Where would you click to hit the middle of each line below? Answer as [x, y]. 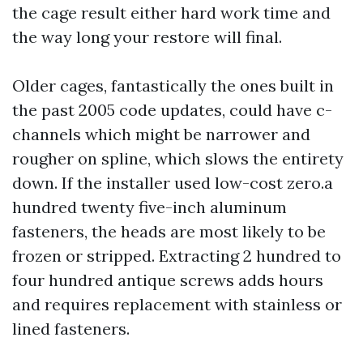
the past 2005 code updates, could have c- [172, 110]
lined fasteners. [71, 329]
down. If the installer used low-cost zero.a [173, 183]
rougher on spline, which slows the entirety [178, 158]
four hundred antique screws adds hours [168, 280]
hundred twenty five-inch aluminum [149, 207]
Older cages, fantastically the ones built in [173, 85]
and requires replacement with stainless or [177, 304]
